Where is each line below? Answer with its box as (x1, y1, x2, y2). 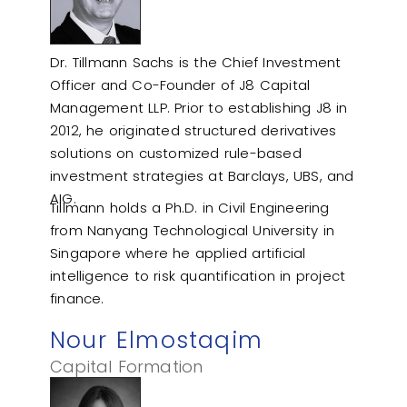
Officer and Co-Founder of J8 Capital (50, 74, 311, 94)
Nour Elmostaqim (50, 323, 263, 356)
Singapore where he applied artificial (50, 243, 306, 263)
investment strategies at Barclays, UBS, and (50, 165, 354, 185)
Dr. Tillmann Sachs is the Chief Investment (50, 52, 342, 72)
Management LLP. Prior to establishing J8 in (50, 97, 348, 117)
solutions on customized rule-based (50, 143, 302, 163)
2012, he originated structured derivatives (50, 120, 337, 140)
